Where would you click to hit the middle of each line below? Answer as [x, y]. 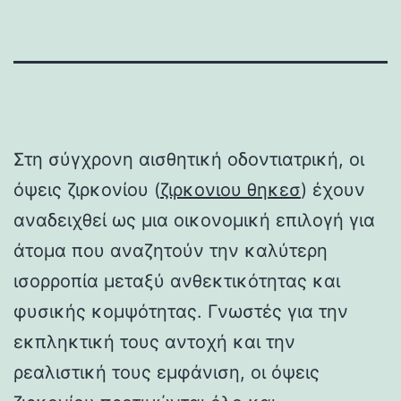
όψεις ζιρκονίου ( [87, 189]
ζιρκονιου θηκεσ [230, 189]
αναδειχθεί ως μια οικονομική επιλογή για [194, 220]
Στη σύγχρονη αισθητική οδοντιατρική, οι [189, 159]
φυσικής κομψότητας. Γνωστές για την [181, 311]
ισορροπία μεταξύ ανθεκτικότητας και [177, 281]
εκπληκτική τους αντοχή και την [154, 341]
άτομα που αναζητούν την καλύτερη [171, 250]
